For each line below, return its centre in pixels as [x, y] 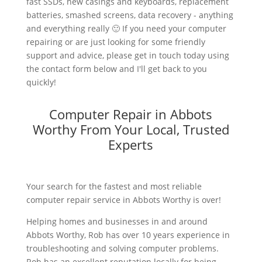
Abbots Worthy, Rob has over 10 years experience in [128, 235]
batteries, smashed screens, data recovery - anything [130, 15]
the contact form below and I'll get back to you [116, 68]
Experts [131, 144]
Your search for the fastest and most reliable [114, 186]
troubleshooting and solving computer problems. [122, 248]
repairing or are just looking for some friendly [116, 42]
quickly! [41, 82]
